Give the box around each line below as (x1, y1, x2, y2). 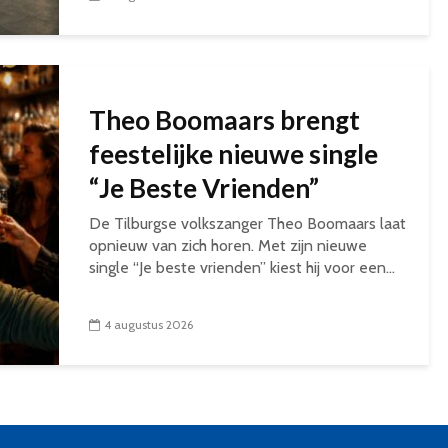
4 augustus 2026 (104, 316, 193, 332)
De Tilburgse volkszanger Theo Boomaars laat (89, 213, 406, 233)
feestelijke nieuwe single (89, 137, 378, 170)
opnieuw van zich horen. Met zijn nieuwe (89, 235, 367, 255)
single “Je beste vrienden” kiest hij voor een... (89, 257, 395, 277)
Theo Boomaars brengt (89, 103, 360, 136)
